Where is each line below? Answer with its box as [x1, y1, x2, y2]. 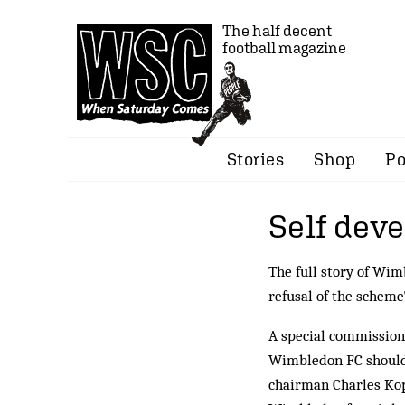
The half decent [222, 22, 332, 40]
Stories [226, 149, 285, 169]
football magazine [222, 39, 346, 57]
